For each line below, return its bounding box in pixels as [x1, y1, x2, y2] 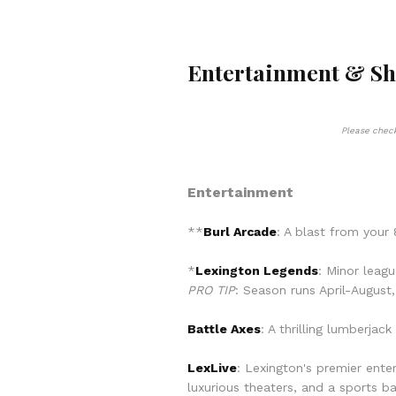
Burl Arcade [203, 225, 277, 239]
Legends [260, 263, 318, 278]
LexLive [187, 361, 237, 375]
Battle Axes [187, 322, 261, 336]
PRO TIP [187, 283, 235, 297]
